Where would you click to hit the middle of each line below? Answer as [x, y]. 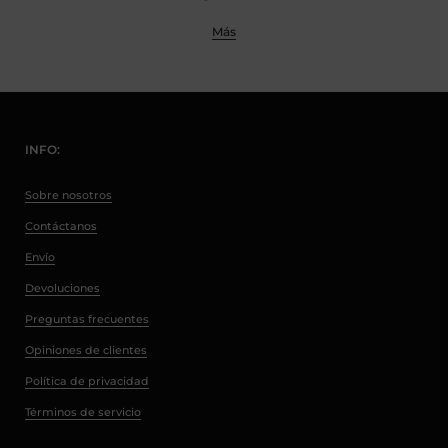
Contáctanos [61, 225]
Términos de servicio [83, 411]
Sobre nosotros [68, 194]
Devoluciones [62, 287]
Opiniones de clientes [86, 349]
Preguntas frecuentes [87, 318]
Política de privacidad [87, 380]
